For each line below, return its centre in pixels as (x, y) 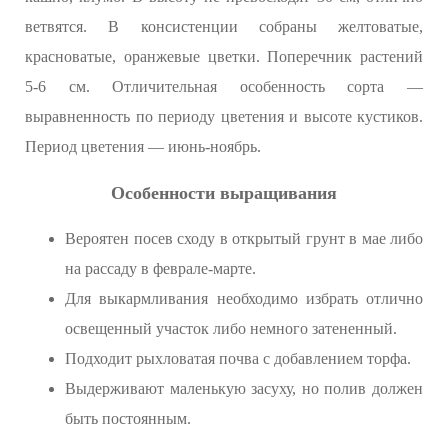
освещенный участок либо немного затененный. (231, 329)
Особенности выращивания (224, 193)
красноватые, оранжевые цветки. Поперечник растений (224, 57)
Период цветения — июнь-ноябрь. (143, 147)
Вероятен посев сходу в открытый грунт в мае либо (244, 239)
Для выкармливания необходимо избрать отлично (244, 299)
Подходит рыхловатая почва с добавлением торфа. (238, 359)
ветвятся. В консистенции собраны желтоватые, (224, 27)
